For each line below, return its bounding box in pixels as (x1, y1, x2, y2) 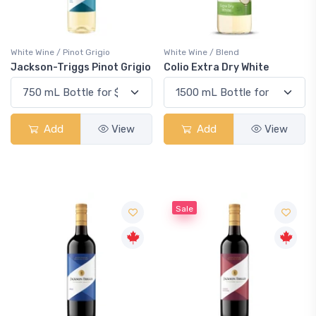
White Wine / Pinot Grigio (11, 47, 110, 57)
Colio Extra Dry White (164, 61, 269, 73)
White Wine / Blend (164, 47, 239, 57)
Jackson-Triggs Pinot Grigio (11, 61, 151, 73)
